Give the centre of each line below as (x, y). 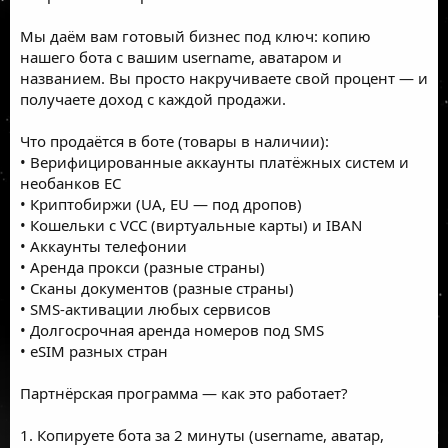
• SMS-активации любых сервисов (145, 308)
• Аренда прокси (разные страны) (142, 266)
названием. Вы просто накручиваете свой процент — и (224, 77)
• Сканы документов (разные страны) (157, 287)
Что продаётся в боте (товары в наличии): (174, 140)
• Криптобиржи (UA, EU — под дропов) (161, 203)
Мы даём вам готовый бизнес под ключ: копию (195, 35)
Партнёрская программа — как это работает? (184, 392)
